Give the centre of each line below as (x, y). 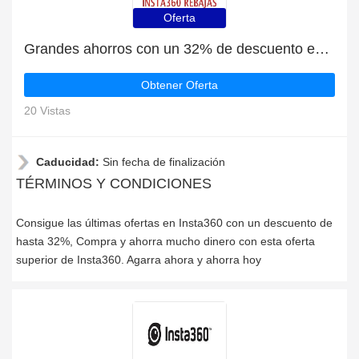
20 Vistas (47, 111)
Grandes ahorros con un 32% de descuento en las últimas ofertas (322, 49)
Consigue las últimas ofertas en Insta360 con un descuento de (174, 223)
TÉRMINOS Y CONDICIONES (114, 184)
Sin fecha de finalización (164, 162)
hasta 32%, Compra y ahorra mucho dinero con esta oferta (165, 241)
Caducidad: (69, 162)
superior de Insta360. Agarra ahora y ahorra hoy (139, 260)
